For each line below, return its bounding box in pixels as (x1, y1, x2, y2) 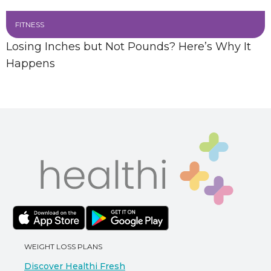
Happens (6, 57, 55, 70)
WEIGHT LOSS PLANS (24, 242, 102, 251)
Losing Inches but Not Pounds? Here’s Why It (6, 40, 251, 53)
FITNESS (15, 20, 44, 29)
